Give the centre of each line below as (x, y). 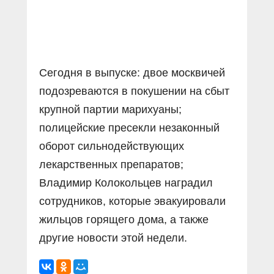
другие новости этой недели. (113, 238)
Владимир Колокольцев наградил (126, 183)
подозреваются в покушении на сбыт (134, 91)
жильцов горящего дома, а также (124, 220)
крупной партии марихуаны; (110, 109)
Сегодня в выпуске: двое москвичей (132, 73)
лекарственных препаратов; (111, 165)
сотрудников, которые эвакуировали (132, 201)
